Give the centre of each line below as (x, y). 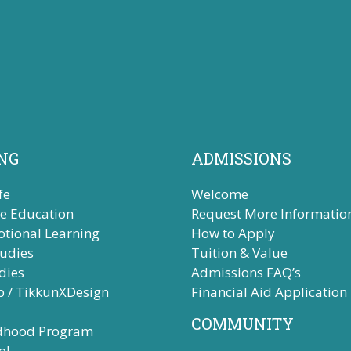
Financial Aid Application (269, 292)
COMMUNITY (242, 323)
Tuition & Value (239, 253)
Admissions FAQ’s (246, 272)
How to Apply (233, 233)
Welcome (220, 194)
